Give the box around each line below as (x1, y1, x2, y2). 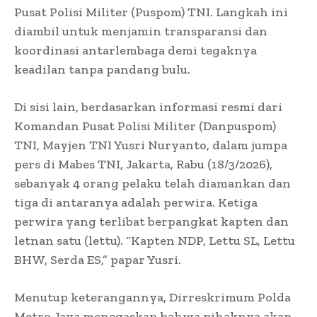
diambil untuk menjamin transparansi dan (14, 23, 267, 40)
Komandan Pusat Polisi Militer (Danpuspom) (14, 118, 276, 134)
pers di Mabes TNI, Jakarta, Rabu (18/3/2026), (14, 156, 272, 173)
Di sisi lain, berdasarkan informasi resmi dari (14, 99, 282, 115)
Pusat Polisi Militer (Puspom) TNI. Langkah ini (14, 4, 288, 21)
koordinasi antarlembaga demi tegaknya (14, 42, 257, 59)
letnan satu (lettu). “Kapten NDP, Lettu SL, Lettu (14, 233, 295, 249)
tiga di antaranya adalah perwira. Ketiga (14, 195, 258, 211)
